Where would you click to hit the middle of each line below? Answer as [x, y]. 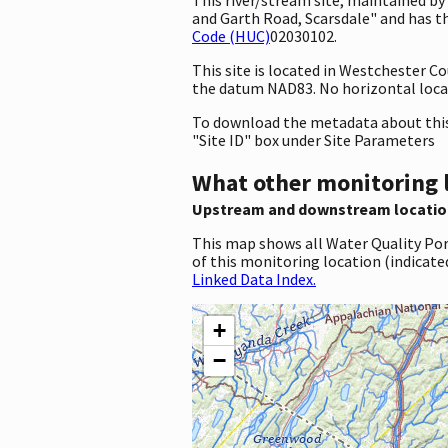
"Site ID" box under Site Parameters [313, 139]
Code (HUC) [231, 35]
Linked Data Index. [254, 278]
